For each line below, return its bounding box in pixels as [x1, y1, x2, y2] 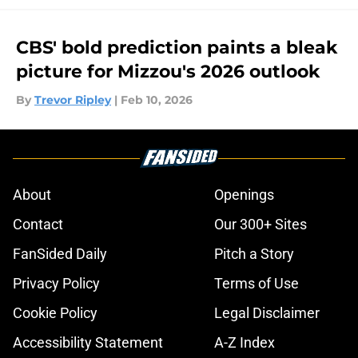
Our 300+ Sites [214, 216, 307, 233]
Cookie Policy [13, 304, 97, 322]
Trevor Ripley [34, 93, 111, 108]
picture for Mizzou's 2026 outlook [16, 61, 320, 83]
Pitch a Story [214, 245, 294, 263]
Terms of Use [214, 275, 299, 292]
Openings [214, 186, 274, 204]
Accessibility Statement [13, 334, 163, 352]
